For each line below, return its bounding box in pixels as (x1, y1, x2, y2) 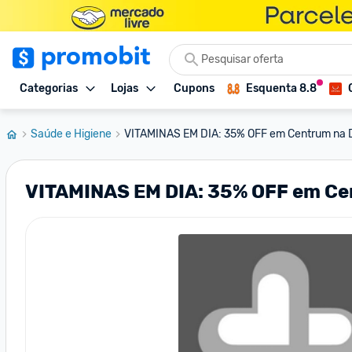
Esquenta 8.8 (246, 82, 317, 95)
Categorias (20, 82, 78, 95)
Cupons (174, 82, 214, 95)
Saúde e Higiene (31, 127, 112, 141)
